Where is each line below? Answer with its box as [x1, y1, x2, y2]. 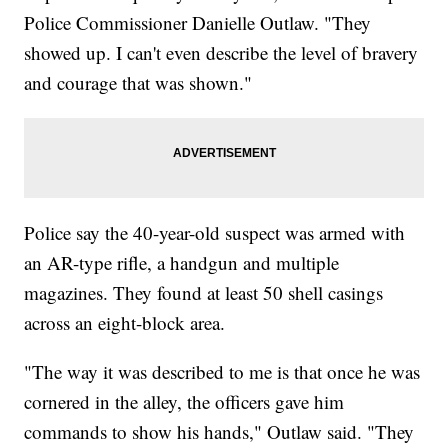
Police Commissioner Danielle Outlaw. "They [24, 9, 372, 35]
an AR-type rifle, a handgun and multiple [24, 249, 340, 275]
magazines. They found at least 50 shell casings [24, 279, 384, 305]
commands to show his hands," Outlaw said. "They [24, 418, 415, 444]
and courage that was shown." [24, 69, 253, 95]
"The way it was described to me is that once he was [24, 358, 421, 384]
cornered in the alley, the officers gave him [24, 388, 345, 414]
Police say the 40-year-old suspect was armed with [24, 219, 406, 245]
